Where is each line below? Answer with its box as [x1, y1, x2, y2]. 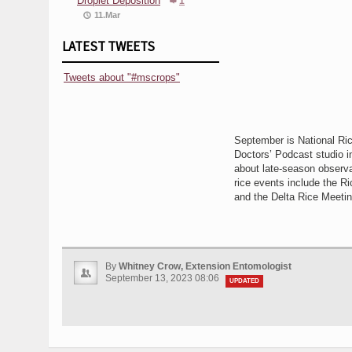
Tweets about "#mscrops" [64, 71, 180, 83]
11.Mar [94, 9, 120, 20]
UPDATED [229, 277, 259, 284]
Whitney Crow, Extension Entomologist [119, 260, 291, 272]
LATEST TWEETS [62, 37, 155, 55]
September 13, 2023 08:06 [105, 272, 222, 284]
